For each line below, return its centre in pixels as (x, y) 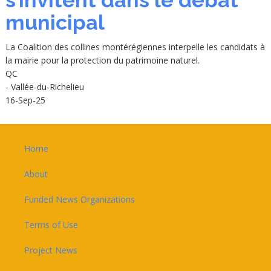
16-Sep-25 (25, 100)
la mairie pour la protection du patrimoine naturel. (102, 60)
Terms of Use (51, 225)
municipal (55, 23)
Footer (28, 143)
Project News (51, 250)
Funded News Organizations (80, 200)
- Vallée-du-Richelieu (44, 87)
